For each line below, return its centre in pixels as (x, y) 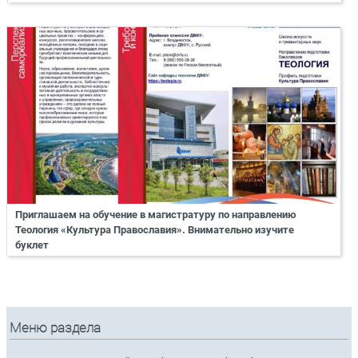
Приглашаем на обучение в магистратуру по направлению (156, 214)
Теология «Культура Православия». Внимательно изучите (155, 229)
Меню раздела (56, 328)
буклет (32, 245)
